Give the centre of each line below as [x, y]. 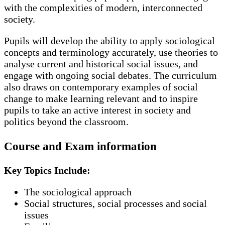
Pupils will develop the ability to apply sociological [109, 41]
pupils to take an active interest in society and [97, 110]
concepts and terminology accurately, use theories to [111, 52]
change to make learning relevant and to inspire [101, 99]
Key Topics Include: [47, 170]
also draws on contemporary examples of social [101, 87]
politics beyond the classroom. [66, 122]
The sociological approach [78, 192]
